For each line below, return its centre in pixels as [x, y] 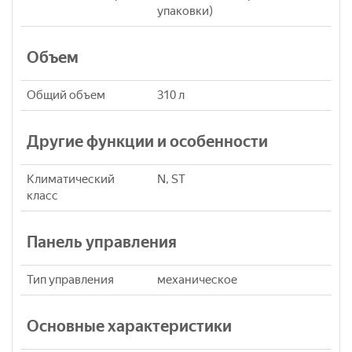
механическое [197, 279]
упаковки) [185, 11]
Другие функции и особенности [147, 141]
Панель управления [102, 242]
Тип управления [70, 279]
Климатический [71, 179]
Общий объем [66, 95]
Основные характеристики [129, 326]
